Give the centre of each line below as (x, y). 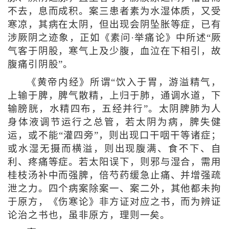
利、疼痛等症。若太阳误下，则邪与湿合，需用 (114, 162)
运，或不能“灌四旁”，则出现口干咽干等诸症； (114, 136)
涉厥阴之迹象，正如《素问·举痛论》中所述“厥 (114, 38)
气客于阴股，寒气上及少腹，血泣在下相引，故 (114, 51)
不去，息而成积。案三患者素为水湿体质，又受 (114, 12)
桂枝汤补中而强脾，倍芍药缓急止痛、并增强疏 (114, 176)
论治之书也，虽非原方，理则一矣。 (89, 215)
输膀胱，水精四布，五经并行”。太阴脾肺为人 (114, 109)
